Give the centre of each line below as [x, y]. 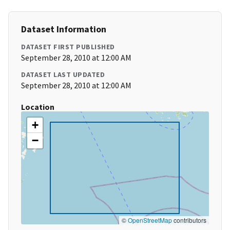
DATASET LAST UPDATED [63, 75]
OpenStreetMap [150, 220]
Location [38, 107]
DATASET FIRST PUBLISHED [68, 47]
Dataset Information [64, 29]
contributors [189, 220]
